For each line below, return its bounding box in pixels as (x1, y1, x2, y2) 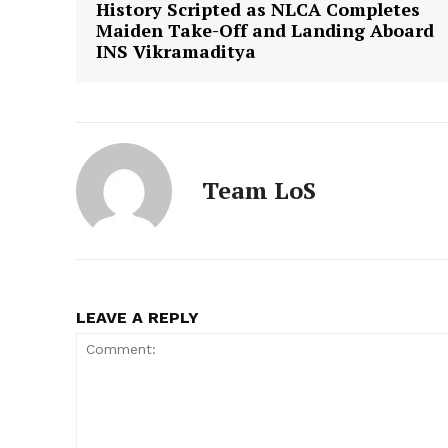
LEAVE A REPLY (76, 307, 199, 327)
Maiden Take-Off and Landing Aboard (96, 17, 434, 42)
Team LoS (202, 173, 316, 206)
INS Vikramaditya (96, 38, 256, 63)
